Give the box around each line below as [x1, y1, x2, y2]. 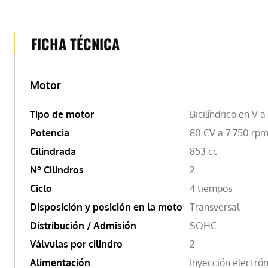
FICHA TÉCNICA [31, 32, 120, 54]
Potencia [30, 126, 69, 139]
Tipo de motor [30, 108, 94, 120]
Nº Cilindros [30, 163, 84, 176]
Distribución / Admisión [30, 219, 136, 232]
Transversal [190, 200, 239, 213]
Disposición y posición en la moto [30, 200, 182, 213]
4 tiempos [190, 182, 232, 194]
